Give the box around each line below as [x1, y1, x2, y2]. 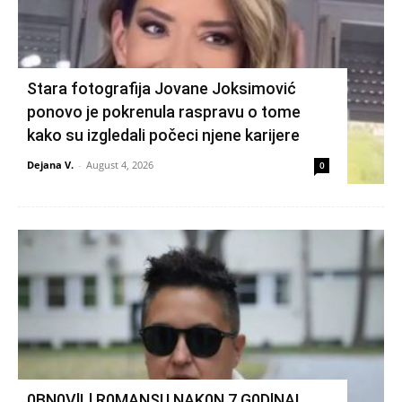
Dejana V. [27, 158, 74, 172]
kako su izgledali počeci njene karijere [27, 126, 300, 145]
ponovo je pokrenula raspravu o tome [27, 102, 301, 122]
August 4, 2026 [86, 158, 153, 172]
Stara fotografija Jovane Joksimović [27, 79, 296, 99]
